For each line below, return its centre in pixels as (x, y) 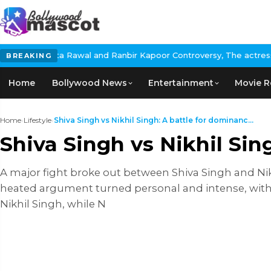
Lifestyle (38, 120)
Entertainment (181, 83)
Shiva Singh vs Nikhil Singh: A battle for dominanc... (154, 120)
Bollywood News (90, 83)
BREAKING (29, 56)
